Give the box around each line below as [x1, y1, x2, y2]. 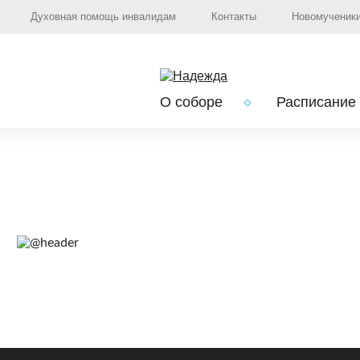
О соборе [160, 94, 223, 110]
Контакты [211, 10, 256, 22]
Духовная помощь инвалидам [31, 10, 176, 22]
